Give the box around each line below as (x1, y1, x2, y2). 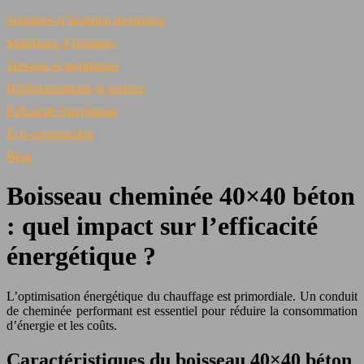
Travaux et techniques (6, 58, 119, 72)
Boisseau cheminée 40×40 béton (6, 181, 355, 211)
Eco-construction (6, 127, 93, 141)
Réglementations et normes (6, 81, 145, 95)
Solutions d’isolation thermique (6, 13, 166, 27)
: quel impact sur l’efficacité (6, 211, 318, 241)
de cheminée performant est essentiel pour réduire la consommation (6, 303, 357, 318)
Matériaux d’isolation (6, 36, 115, 50)
